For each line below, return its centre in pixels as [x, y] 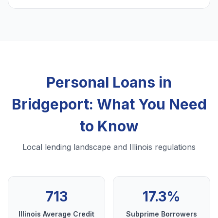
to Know [109, 126]
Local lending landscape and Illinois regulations [109, 147]
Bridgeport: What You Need [109, 104]
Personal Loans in [109, 82]
